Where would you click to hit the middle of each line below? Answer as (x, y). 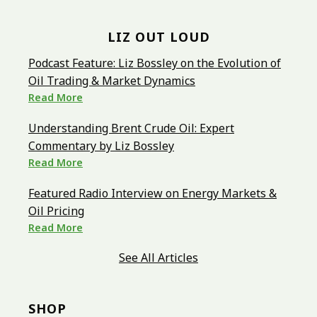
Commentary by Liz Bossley (101, 146)
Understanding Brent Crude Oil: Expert (131, 128)
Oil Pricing (56, 211)
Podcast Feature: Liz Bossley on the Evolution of (155, 63)
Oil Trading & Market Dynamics (112, 81)
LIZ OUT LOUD (158, 37)
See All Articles (158, 258)
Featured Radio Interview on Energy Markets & (152, 194)
